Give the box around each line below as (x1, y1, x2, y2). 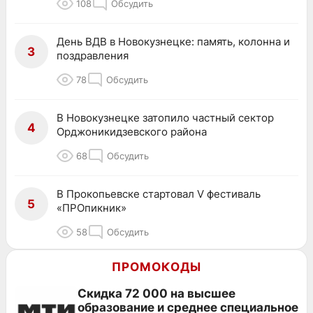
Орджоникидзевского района (57, 124, 207, 138)
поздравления (57, 48, 129, 62)
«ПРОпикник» (57, 201, 126, 214)
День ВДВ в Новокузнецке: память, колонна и (57, 34, 290, 48)
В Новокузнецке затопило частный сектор (57, 110, 274, 124)
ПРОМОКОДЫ (112, 259, 201, 274)
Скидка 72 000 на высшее (78, 286, 235, 300)
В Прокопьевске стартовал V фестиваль (57, 187, 261, 201)
